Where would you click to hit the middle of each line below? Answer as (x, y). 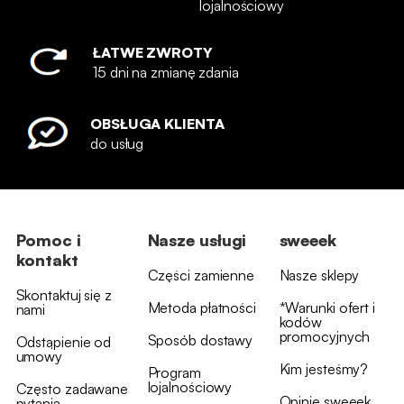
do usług (117, 144)
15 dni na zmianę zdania (166, 73)
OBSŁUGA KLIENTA (157, 124)
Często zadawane (72, 389)
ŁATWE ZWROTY (153, 53)
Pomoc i (48, 240)
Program (174, 373)
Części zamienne (201, 275)
